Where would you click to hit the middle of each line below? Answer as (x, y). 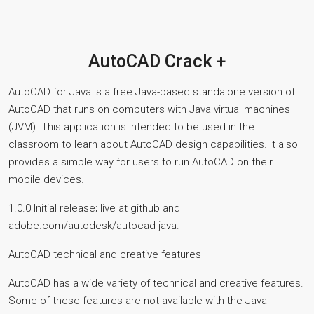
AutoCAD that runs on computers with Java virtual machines (149, 109)
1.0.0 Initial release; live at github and (94, 208)
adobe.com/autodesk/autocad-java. (94, 226)
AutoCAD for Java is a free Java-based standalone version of (152, 92)
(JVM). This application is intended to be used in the (131, 127)
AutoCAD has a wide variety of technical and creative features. (156, 283)
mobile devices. (46, 179)
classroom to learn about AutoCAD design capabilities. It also (153, 144)
